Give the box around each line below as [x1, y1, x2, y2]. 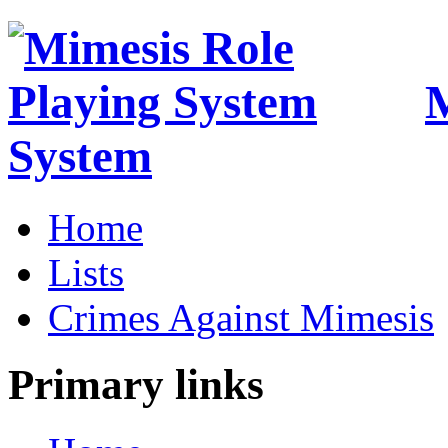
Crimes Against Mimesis [48, 295, 434, 339]
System [8, 130, 152, 183]
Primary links [8, 360, 264, 408]
